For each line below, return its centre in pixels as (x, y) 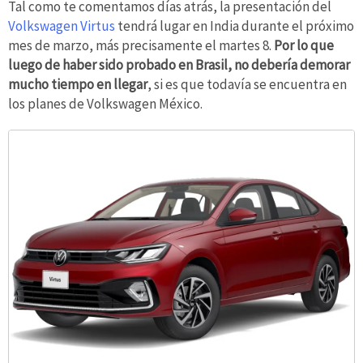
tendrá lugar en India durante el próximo (235, 26)
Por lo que (303, 45)
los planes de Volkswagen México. (105, 103)
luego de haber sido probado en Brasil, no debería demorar (179, 64)
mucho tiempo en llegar (78, 84)
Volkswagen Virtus (62, 26)
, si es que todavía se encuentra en (247, 84)
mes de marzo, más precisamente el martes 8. (140, 45)
